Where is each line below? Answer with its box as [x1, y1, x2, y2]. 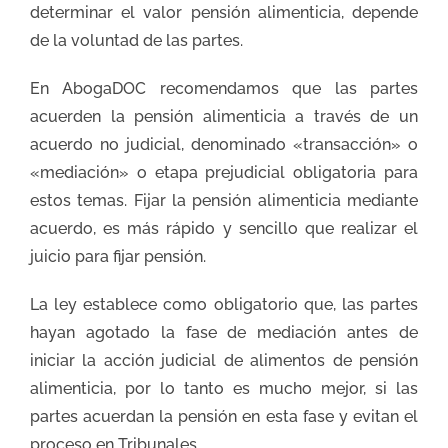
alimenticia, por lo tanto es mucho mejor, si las [30, 379, 418, 399]
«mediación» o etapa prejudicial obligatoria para [30, 163, 418, 183]
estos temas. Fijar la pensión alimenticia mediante [30, 191, 418, 211]
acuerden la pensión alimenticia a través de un [30, 107, 418, 127]
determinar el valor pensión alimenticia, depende [30, 3, 418, 23]
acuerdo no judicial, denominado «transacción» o [30, 135, 418, 155]
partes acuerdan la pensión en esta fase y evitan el [30, 407, 418, 427]
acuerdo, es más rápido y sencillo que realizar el [30, 219, 418, 239]
